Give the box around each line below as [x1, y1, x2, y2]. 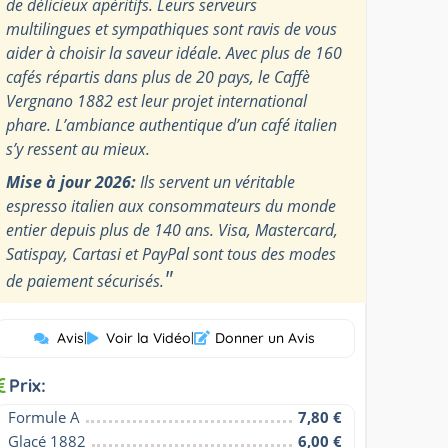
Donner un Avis [215, 328, 316, 347]
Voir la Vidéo [106, 328, 192, 347]
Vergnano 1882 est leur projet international [6, 89, 308, 112]
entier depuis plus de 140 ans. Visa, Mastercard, [6, 218, 339, 241]
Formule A [8, 406, 81, 427]
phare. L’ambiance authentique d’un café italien [6, 113, 338, 136]
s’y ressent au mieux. [6, 137, 151, 160]
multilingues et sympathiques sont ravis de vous [6, 17, 338, 40]
